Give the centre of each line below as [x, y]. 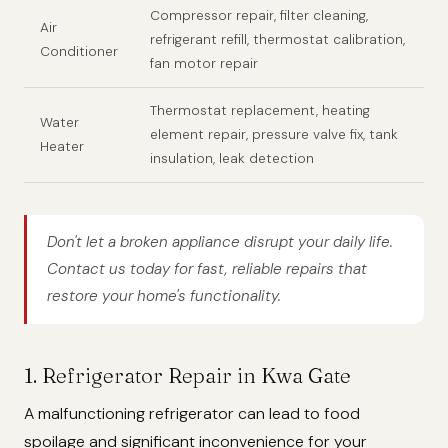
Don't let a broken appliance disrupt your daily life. [220, 242]
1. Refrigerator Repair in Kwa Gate [187, 375]
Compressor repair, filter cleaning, [259, 16]
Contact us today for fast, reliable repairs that [207, 269]
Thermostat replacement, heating [260, 111]
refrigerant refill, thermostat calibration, [277, 40]
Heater [62, 147]
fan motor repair [204, 64]
